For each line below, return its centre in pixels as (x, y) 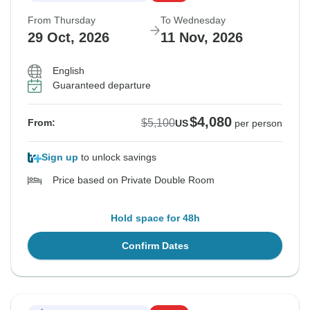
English (69, 71)
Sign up (60, 157)
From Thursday (62, 20)
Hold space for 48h (155, 218)
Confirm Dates (155, 246)
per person (258, 124)
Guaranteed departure (102, 85)
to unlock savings (117, 157)
